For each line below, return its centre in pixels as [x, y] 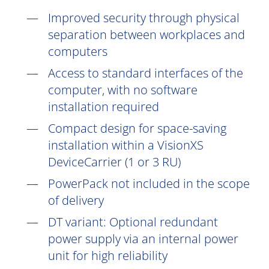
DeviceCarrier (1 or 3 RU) [114, 162]
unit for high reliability [108, 255]
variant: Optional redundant [142, 222]
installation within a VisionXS [126, 145]
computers [78, 51]
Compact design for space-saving [137, 128]
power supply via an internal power [143, 239]
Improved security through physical [144, 18]
